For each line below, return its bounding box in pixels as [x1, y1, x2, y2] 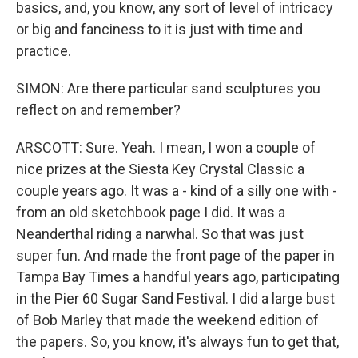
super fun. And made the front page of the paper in [16, 247, 335, 264]
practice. [16, 42, 71, 59]
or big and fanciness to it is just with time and [16, 21, 303, 38]
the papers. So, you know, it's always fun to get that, [16, 333, 339, 350]
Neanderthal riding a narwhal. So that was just [16, 225, 304, 242]
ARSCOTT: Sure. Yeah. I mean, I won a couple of [16, 139, 316, 156]
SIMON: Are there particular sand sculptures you [16, 80, 320, 97]
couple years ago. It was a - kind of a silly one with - [16, 182, 337, 199]
